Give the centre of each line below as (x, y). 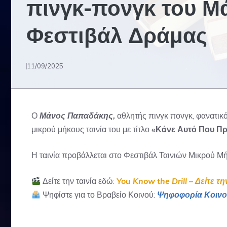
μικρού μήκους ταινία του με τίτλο (91, 129)
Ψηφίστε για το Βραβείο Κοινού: (99, 195)
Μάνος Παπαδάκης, (77, 116)
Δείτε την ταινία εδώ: (79, 181)
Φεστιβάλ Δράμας (117, 35)
